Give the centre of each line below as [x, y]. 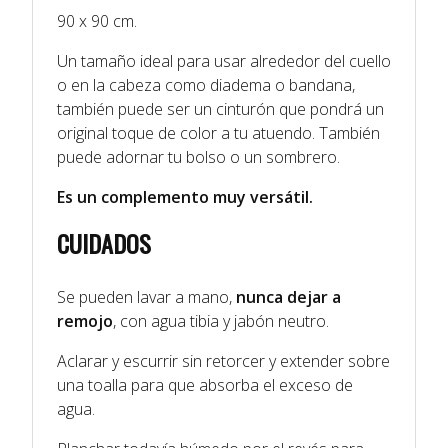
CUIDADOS [104, 242]
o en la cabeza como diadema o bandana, [206, 84]
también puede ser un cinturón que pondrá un [220, 108]
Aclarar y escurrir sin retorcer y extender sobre [223, 360]
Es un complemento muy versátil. [185, 196]
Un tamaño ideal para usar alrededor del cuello [224, 60]
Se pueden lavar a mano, [144, 296]
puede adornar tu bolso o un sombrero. [198, 156]
